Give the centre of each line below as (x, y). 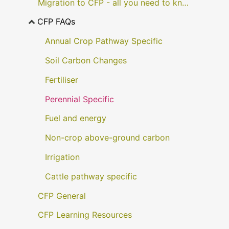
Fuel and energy (75, 118)
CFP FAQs (56, 22)
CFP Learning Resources (85, 215)
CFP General (62, 196)
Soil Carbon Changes (86, 61)
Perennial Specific (79, 99)
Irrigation (62, 157)
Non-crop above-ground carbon (107, 138)
